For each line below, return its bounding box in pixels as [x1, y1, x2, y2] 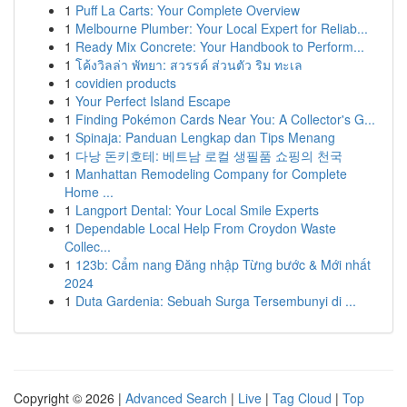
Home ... [65, 183, 114, 201]
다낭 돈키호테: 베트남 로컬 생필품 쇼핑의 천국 [75, 146, 342, 164]
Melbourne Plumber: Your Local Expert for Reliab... [75, 19, 368, 37]
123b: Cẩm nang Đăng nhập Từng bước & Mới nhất [75, 255, 371, 273]
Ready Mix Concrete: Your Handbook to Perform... [75, 37, 364, 55]
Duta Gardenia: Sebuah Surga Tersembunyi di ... [75, 292, 356, 310]
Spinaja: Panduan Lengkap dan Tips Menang [75, 128, 335, 146]
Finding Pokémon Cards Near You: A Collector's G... [75, 110, 375, 128]
